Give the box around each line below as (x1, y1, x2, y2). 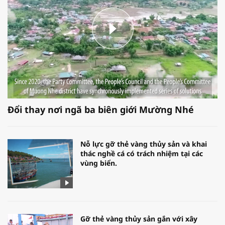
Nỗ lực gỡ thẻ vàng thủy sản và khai (80, 139, 207, 149)
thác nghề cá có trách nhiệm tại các (80, 149, 203, 159)
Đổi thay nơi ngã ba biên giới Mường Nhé (8, 103, 194, 116)
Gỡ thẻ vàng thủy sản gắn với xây (80, 213, 197, 223)
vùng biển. (80, 158, 117, 168)
